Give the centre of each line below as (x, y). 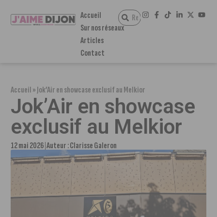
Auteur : (58, 146)
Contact (92, 53)
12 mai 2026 (28, 146)
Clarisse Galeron (93, 146)
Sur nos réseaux (102, 28)
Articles (92, 40)
